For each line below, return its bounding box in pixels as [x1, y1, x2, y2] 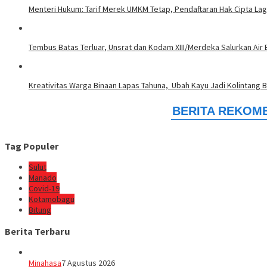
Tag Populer [5, 140, 59, 153]
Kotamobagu [29, 194, 74, 205]
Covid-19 [29, 183, 60, 194]
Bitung [29, 204, 51, 216]
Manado [29, 172, 57, 184]
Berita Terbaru [5, 225, 70, 237]
